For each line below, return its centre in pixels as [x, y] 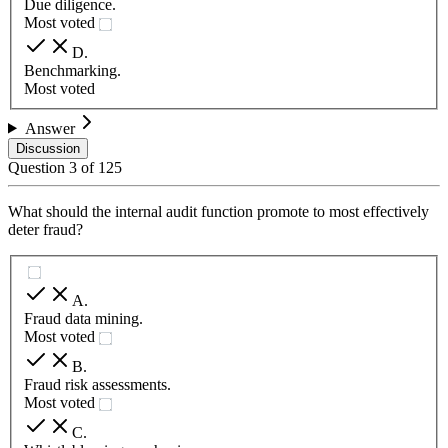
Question [38, 167]
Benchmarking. [72, 70]
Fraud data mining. [83, 318]
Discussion [48, 148]
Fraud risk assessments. [97, 384]
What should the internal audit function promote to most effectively [218, 211]
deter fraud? [45, 229]
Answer [49, 128]
